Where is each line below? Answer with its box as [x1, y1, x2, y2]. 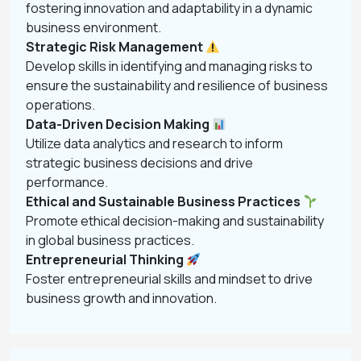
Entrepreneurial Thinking [26, 251, 186, 268]
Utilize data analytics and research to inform [26, 135, 283, 152]
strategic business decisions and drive [26, 154, 253, 172]
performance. [26, 173, 108, 191]
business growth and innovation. [26, 289, 217, 307]
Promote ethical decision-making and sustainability [26, 212, 324, 230]
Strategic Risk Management [26, 38, 205, 56]
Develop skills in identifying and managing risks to [26, 57, 313, 75]
